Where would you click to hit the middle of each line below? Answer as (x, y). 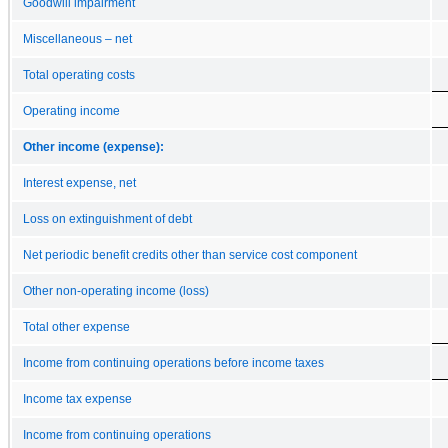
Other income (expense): (93, 146)
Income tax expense (77, 398)
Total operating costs (79, 74)
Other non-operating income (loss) (116, 290)
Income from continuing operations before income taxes (173, 362)
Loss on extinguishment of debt (107, 218)
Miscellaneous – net (77, 38)
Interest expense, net (79, 182)
